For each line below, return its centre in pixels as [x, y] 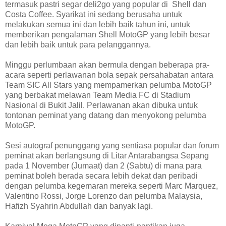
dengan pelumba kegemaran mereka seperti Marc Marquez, [111, 186]
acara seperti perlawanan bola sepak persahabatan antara [109, 75]
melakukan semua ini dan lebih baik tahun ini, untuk [98, 25]
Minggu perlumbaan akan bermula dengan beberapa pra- [107, 65]
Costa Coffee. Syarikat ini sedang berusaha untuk [94, 15]
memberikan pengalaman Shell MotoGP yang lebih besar [107, 35]
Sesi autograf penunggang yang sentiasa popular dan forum [112, 146]
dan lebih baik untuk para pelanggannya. [78, 45]
